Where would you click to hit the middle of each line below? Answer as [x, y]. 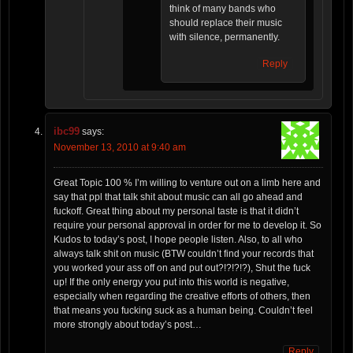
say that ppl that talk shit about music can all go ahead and [178, 197]
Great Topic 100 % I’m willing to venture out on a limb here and [187, 183]
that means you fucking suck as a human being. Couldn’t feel [183, 311]
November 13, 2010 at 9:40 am [120, 148]
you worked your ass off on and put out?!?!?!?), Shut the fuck [182, 268]
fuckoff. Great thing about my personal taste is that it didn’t [176, 212]
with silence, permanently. [225, 37]
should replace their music [226, 23]
